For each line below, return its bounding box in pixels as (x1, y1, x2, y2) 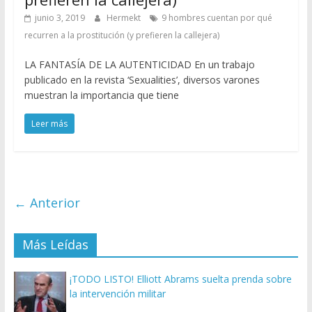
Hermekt (106, 12, 143, 24)
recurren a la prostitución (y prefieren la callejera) (24, 29, 219, 42)
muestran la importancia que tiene (24, 88, 179, 102)
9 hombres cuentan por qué (161, 12, 272, 24)
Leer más (31, 118, 68, 130)
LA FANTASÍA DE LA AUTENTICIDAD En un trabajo (24, 58, 255, 72)
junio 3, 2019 (34, 12, 85, 24)
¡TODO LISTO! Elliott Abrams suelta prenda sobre (69, 272, 292, 286)
